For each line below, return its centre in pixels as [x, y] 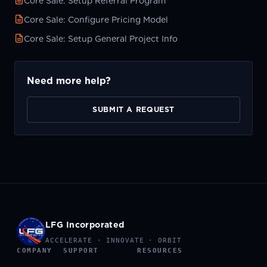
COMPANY [35, 250]
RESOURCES [160, 250]
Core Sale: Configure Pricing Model [96, 19]
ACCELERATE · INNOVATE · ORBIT [114, 240]
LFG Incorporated [85, 224]
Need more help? [69, 80]
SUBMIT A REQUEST [133, 109]
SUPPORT [81, 250]
